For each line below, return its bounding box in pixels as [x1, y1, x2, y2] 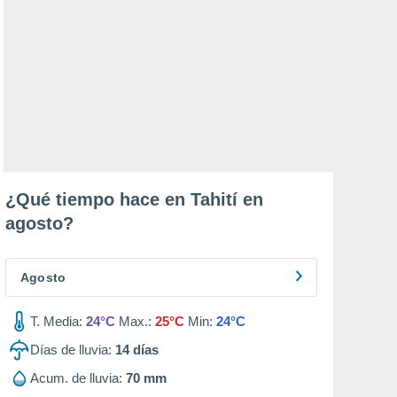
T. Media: [30, 314, 82, 329]
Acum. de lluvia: [30, 370, 122, 385]
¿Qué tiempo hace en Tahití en [5, 190, 263, 209]
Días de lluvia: [30, 342, 112, 357]
